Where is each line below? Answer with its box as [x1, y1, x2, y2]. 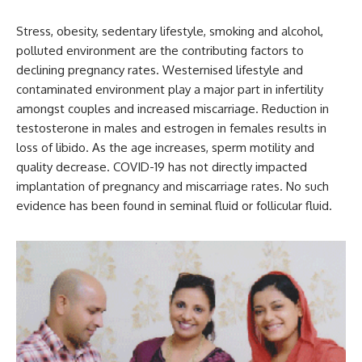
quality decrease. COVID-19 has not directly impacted [16, 158, 307, 175]
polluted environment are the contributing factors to [16, 42, 304, 58]
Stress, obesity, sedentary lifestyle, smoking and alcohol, [16, 23, 323, 39]
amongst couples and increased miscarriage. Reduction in [16, 100, 329, 116]
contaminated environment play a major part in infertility [16, 81, 323, 97]
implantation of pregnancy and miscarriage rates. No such [16, 178, 329, 194]
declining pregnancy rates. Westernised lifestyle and [16, 61, 303, 78]
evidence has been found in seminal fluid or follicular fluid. [16, 197, 332, 213]
